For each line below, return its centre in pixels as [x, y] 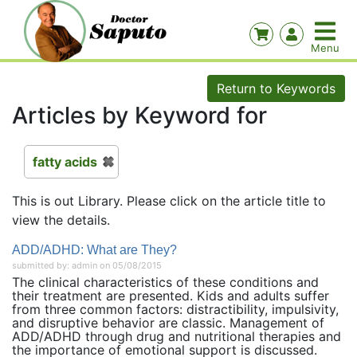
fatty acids [65, 162]
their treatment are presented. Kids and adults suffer [171, 296]
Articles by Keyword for [139, 115]
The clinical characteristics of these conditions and [165, 282]
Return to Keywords [276, 88]
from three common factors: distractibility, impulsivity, [175, 309]
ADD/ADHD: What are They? [94, 250]
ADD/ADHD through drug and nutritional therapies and [177, 336]
